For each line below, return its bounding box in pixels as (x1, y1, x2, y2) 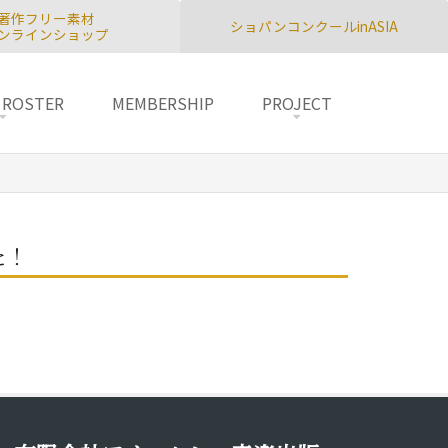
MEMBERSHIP (112, 91, 214, 115)
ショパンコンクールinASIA (230, 16, 398, 36)
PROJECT (262, 91, 332, 115)
